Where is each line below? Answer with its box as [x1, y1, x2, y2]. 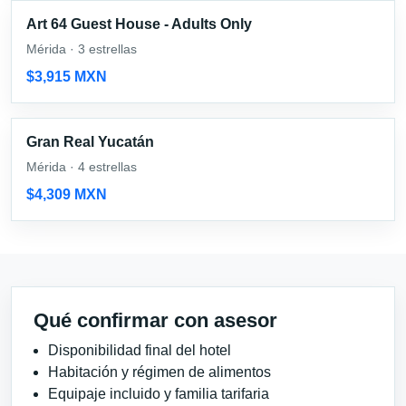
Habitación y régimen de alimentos [48, 363, 271, 380]
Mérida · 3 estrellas [26, 41, 137, 56]
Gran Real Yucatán [26, 133, 154, 150]
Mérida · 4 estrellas [26, 159, 137, 174]
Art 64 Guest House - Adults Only [26, 15, 252, 32]
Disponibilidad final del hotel [48, 342, 231, 358]
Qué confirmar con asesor [34, 308, 277, 332]
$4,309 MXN [26, 186, 107, 202]
